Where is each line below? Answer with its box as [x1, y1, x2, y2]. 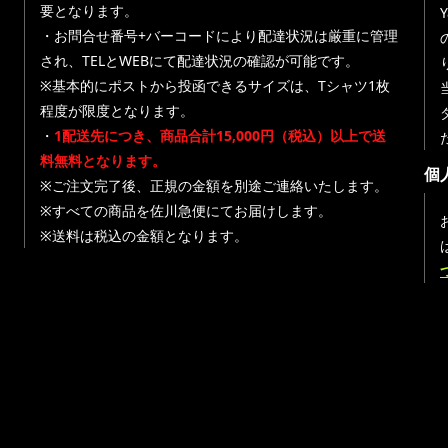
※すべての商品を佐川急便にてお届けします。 [40, 201, 332, 220]
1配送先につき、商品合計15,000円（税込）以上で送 [54, 126, 386, 145]
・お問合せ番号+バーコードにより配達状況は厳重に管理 [40, 26, 398, 45]
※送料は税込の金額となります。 [40, 226, 248, 245]
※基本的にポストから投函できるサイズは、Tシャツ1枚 [40, 76, 390, 95]
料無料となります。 [40, 151, 166, 170]
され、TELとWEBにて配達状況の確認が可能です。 [40, 51, 359, 70]
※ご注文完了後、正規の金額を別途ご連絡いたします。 [40, 176, 388, 195]
